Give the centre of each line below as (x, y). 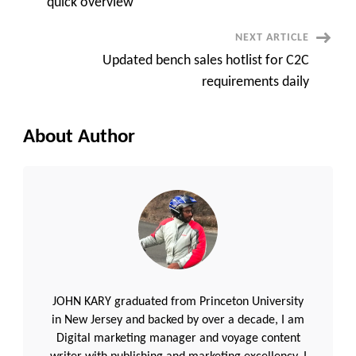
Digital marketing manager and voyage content (178, 338)
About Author (79, 137)
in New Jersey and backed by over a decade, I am (178, 320)
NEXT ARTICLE (272, 37)
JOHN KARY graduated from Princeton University (178, 302)
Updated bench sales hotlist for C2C (206, 60)
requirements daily (255, 82)
